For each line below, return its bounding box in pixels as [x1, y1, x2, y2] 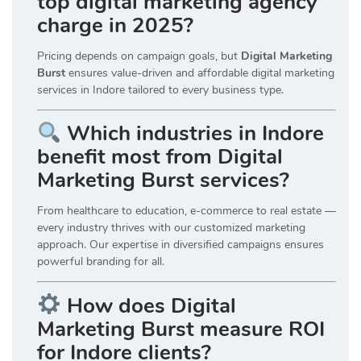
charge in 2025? [37, 10, 193, 39]
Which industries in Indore [66, 119, 324, 148]
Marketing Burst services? [37, 166, 289, 195]
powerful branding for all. [37, 254, 164, 270]
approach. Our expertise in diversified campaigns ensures [37, 237, 324, 253]
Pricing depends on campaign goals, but [37, 48, 241, 64]
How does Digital [66, 291, 236, 320]
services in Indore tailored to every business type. [37, 81, 284, 98]
